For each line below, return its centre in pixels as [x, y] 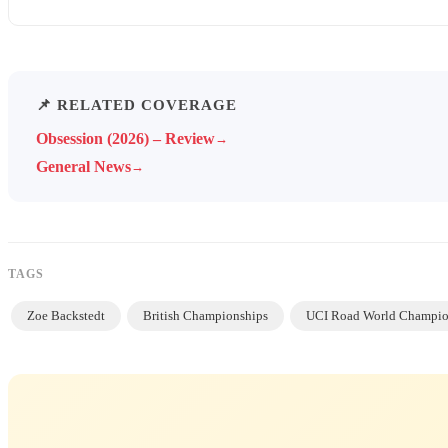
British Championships [205, 316]
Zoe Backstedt [66, 316]
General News [83, 167]
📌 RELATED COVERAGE [136, 105]
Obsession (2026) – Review [125, 139]
